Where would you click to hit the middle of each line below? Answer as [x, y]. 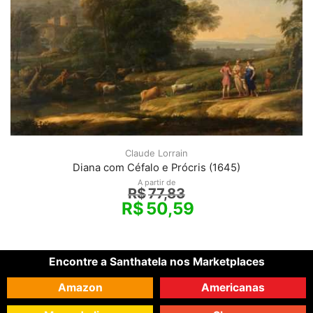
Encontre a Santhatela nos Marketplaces [156, 262]
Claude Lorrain [156, 153]
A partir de [156, 182]
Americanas [233, 287]
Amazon [80, 287]
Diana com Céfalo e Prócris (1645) [156, 168]
